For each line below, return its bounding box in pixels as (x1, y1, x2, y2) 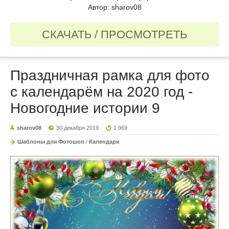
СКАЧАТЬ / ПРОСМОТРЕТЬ (42, 28, 187, 41)
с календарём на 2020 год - (10, 83, 193, 100)
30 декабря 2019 (56, 124, 99, 131)
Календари (89, 138, 120, 145)
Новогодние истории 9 (10, 100, 160, 116)
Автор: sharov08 (87, 3, 142, 11)
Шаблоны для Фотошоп (17, 138, 84, 145)
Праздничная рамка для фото (10, 67, 210, 83)
